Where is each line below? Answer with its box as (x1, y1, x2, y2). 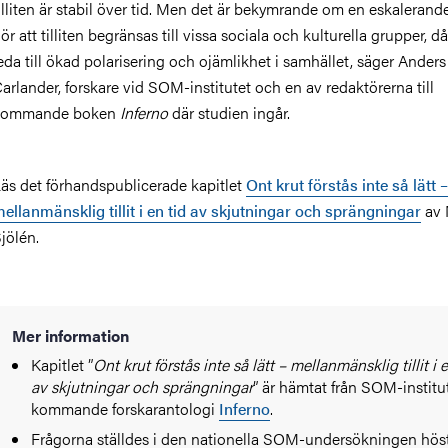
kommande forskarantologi (31, 397, 220, 421)
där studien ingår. (168, 101, 290, 125)
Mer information (12, 324, 129, 348)
